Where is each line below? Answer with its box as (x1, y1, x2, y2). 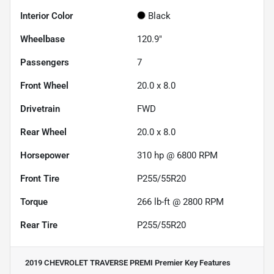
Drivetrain (20, 103, 60, 115)
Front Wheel (20, 80, 68, 92)
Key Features (183, 258, 231, 268)
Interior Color (20, 10, 73, 22)
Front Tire (20, 173, 59, 185)
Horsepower (20, 150, 69, 161)
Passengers (20, 57, 69, 68)
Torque (20, 196, 48, 208)
